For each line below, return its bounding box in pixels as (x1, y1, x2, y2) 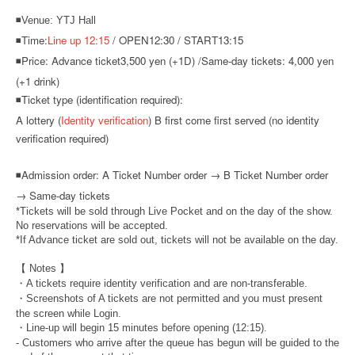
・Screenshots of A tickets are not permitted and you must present (16, 292, 323, 304)
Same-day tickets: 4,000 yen (201, 52, 334, 68)
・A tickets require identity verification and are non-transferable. (16, 277, 307, 289)
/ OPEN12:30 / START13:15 (109, 32, 243, 48)
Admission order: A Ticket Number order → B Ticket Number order (21, 166, 328, 182)
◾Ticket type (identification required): (16, 91, 183, 107)
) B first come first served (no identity (148, 112, 319, 128)
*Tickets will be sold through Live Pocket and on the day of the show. (16, 204, 333, 217)
